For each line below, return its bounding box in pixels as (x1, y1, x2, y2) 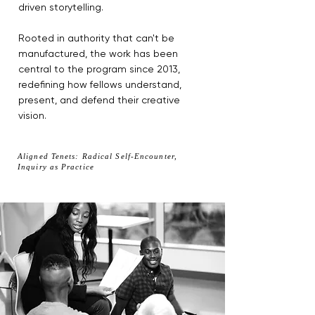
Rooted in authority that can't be (18, 32, 174, 44)
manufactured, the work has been (18, 48, 178, 60)
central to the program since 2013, (18, 63, 180, 75)
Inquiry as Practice (18, 162, 94, 172)
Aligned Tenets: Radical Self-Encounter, (18, 152, 177, 161)
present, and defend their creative (18, 94, 180, 106)
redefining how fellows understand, (18, 79, 181, 91)
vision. (18, 110, 46, 122)
